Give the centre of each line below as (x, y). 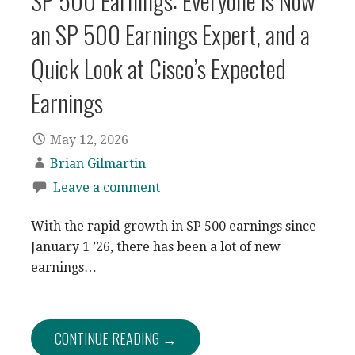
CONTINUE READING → (116, 338)
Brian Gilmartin (98, 163)
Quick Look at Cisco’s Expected (158, 68)
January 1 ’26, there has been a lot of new (156, 246)
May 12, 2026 (89, 139)
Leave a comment (107, 187)
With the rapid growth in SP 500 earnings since (174, 226)
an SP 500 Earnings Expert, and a (170, 34)
